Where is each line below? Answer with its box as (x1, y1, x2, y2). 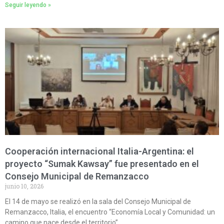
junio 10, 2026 (5, 182, 43, 190)
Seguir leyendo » (5, 1, 51, 9)
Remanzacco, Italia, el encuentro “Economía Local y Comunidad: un (5, 208, 215, 216)
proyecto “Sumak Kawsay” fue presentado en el (5, 158, 199, 169)
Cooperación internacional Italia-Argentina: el (5, 146, 194, 157)
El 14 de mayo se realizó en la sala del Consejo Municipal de (5, 197, 191, 206)
